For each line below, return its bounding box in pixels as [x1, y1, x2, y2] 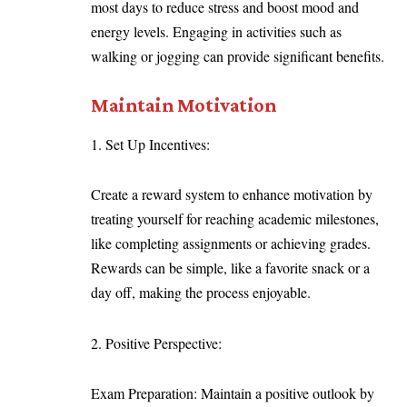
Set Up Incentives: [105, 134, 219, 154]
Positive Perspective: [105, 333, 231, 352]
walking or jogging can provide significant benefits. [91, 46, 389, 66]
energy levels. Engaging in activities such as [91, 22, 342, 42]
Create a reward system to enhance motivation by [91, 184, 372, 204]
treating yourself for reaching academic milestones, [91, 209, 379, 229]
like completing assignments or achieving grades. [91, 233, 371, 253]
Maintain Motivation [91, 93, 277, 116]
